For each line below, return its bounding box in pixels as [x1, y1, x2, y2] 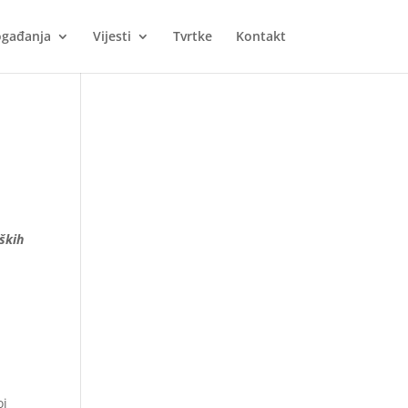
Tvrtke [172, 27, 212, 45]
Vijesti [92, 27, 131, 45]
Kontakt [235, 27, 286, 45]
